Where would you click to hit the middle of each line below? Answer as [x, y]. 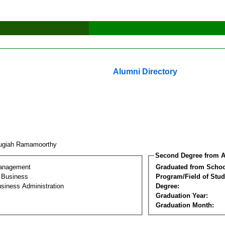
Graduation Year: [182, 195]
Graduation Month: [185, 205]
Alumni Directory [145, 72]
